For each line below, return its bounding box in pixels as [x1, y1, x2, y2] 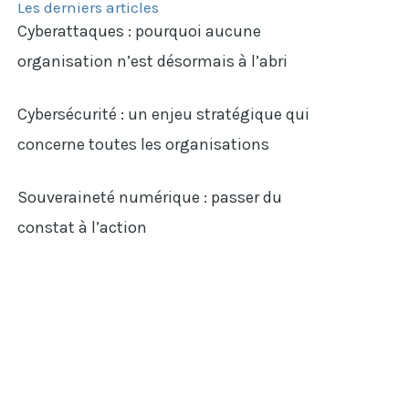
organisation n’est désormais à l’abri [17, 51, 288, 71]
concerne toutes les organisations [17, 134, 270, 154]
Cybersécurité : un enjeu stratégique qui [17, 104, 310, 124]
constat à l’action [17, 217, 148, 237]
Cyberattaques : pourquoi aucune [17, 21, 262, 41]
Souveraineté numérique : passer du [17, 187, 283, 207]
